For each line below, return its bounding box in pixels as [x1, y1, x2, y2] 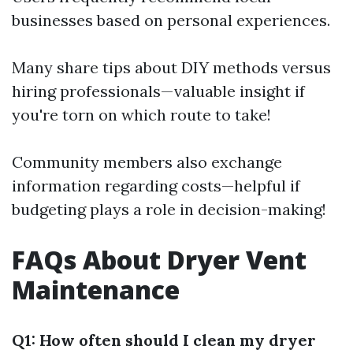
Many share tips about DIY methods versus [12, 58, 331, 78]
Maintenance [12, 273, 180, 307]
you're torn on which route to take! [12, 105, 271, 125]
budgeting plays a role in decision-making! [12, 199, 326, 220]
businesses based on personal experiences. [12, 10, 330, 31]
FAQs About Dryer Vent [12, 243, 307, 277]
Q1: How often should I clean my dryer [12, 330, 316, 351]
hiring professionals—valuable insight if [12, 81, 305, 102]
